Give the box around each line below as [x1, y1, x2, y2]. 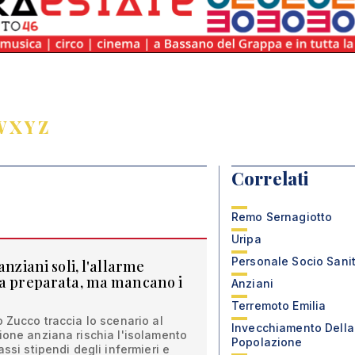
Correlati [231, 166, 309, 190]
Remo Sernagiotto [231, 210, 333, 223]
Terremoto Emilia [231, 299, 326, 312]
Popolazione [231, 335, 303, 349]
